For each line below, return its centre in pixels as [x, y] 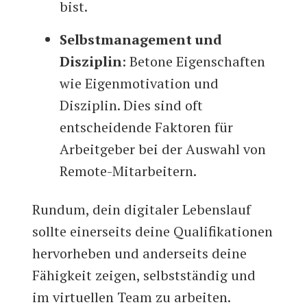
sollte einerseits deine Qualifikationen [153, 232]
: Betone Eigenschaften [194, 62]
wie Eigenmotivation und [139, 84]
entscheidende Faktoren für [147, 127]
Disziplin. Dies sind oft [132, 106]
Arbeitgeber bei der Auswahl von [163, 149]
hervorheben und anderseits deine [140, 254]
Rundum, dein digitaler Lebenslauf [142, 210]
